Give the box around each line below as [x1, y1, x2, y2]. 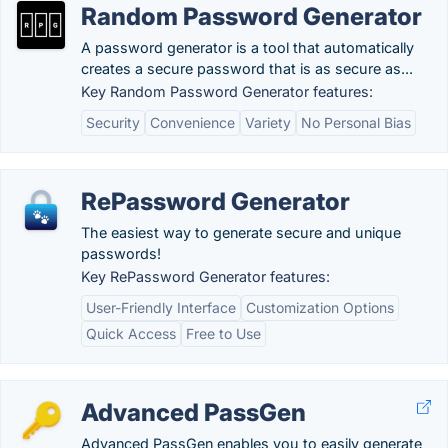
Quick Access [86, 325, 176, 342]
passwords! [81, 245, 161, 262]
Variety [245, 114, 291, 131]
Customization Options [246, 299, 394, 316]
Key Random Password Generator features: [81, 83, 373, 100]
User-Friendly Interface [86, 299, 236, 316]
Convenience [150, 114, 235, 131]
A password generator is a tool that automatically [81, 39, 414, 56]
